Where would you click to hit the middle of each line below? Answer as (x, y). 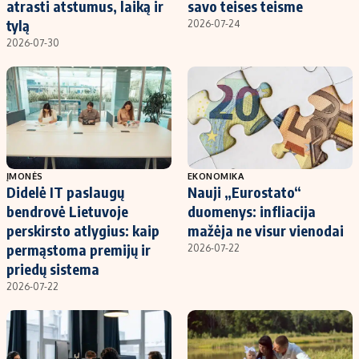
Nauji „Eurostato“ (244, 192)
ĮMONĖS (25, 176)
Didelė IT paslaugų (65, 192)
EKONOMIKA (216, 176)
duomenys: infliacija (252, 212)
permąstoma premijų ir (79, 250)
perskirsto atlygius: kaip (83, 231)
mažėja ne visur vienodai (266, 231)
